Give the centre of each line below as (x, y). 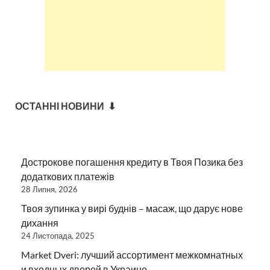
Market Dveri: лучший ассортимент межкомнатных (132, 254)
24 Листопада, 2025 (58, 235)
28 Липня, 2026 (49, 189)
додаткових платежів (68, 176)
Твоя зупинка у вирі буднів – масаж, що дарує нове (132, 208)
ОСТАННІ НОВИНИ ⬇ (65, 105)
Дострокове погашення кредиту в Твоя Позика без (132, 162)
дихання (40, 222)
